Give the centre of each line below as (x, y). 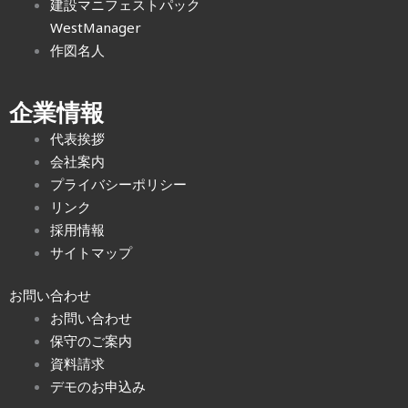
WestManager (96, 28)
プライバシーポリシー (118, 184)
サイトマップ (91, 252)
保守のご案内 (91, 341)
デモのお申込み (98, 387)
